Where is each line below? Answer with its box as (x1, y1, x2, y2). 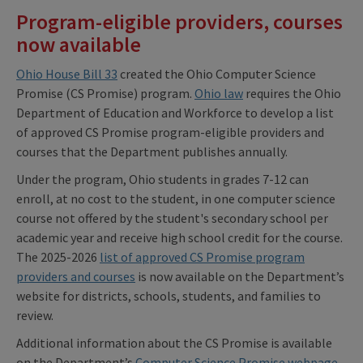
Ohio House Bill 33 (16, 66, 117, 83)
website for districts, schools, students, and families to (16, 288, 321, 305)
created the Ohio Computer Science (117, 66, 316, 83)
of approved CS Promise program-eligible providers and (16, 124, 324, 141)
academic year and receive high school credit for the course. (16, 229, 343, 246)
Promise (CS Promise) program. (16, 85, 194, 102)
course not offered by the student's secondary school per (16, 210, 328, 227)
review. (16, 307, 53, 324)
